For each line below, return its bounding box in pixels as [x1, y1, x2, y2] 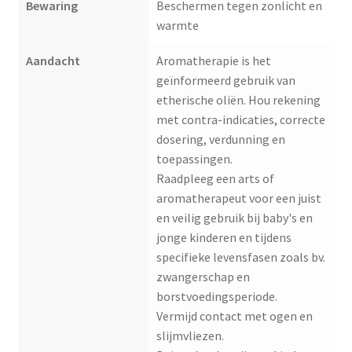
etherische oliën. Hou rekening [156, 92, 321, 108]
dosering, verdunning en [156, 131, 285, 148]
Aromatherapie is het [156, 53, 271, 69]
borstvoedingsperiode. [156, 288, 277, 305]
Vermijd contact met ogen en [156, 308, 313, 324]
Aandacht [25, 53, 80, 69]
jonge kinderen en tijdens [156, 229, 291, 246]
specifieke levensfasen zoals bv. [156, 249, 325, 266]
